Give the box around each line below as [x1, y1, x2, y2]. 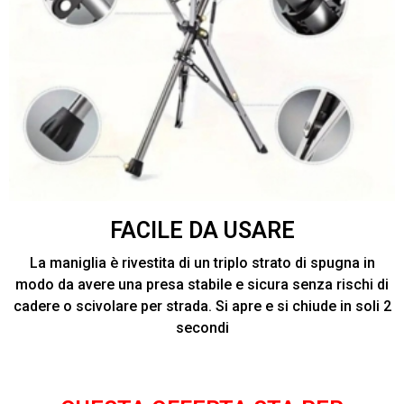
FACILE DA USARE [109, 217, 295, 244]
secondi [175, 319, 229, 337]
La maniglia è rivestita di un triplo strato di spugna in [29, 254, 375, 272]
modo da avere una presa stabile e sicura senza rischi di [15, 276, 389, 294]
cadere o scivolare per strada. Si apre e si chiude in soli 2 [13, 298, 391, 316]
